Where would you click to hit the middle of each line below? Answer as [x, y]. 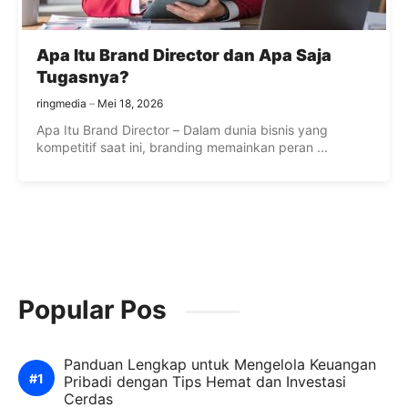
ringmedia [61, 104]
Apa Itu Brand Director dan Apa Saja [184, 56]
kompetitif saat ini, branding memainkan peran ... [182, 148]
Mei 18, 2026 [130, 104]
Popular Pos [92, 310]
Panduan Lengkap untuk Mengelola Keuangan [220, 365]
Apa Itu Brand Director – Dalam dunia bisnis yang [182, 130]
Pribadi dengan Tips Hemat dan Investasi [205, 382]
